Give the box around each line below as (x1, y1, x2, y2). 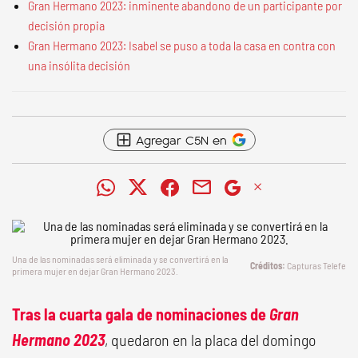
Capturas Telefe (287, 259, 346, 271)
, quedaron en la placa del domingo (105, 330, 316, 349)
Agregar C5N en (135, 131, 227, 148)
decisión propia (28, 18, 105, 33)
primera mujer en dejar (12, 265, 101, 276)
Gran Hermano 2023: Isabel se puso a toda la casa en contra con (28, 38, 336, 53)
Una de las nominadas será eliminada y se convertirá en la (12, 253, 229, 265)
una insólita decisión (28, 58, 130, 73)
